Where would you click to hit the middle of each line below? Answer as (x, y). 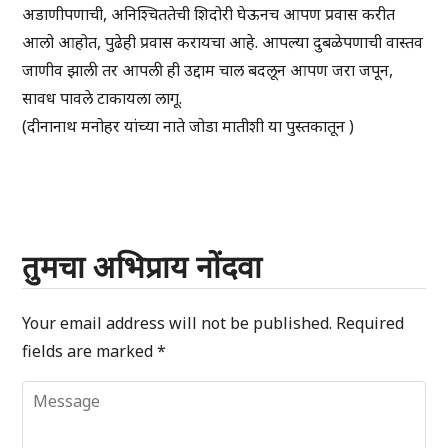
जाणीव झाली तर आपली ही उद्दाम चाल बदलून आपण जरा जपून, (208, 70)
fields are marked (90, 351)
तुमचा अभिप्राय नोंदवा (142, 267)
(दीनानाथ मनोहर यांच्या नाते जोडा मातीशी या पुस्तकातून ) (188, 126)
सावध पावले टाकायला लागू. (102, 98)
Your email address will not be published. (177, 323)
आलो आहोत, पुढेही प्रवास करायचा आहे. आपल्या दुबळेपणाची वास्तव (223, 42)
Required (370, 323)
